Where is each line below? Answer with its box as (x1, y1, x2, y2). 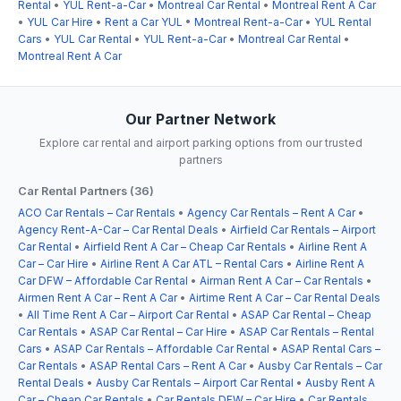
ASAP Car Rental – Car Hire (90, 324, 227, 338)
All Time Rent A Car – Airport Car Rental (27, 307, 229, 321)
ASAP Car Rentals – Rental (239, 324, 374, 338)
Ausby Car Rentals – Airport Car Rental (96, 375, 294, 389)
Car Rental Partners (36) (18, 183, 154, 198)
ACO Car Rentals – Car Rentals (18, 205, 175, 219)
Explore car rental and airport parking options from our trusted (38, 135, 363, 149)
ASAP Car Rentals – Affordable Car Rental (54, 341, 269, 355)
